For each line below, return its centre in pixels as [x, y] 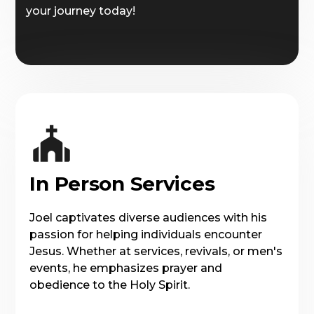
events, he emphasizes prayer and [126, 268]
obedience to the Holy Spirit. [110, 285]
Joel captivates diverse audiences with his [149, 217]
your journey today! [81, 11]
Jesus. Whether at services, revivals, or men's [156, 251]
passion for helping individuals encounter [146, 234]
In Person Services [122, 183]
